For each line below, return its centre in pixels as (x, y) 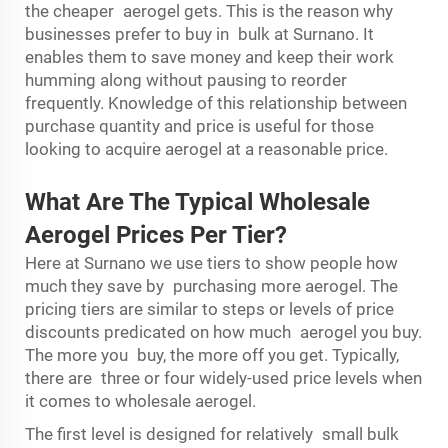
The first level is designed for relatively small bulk (212, 434)
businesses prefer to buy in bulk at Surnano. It (199, 34)
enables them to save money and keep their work (209, 57)
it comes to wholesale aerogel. (142, 401)
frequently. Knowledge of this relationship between (216, 103)
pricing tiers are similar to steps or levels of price (209, 309)
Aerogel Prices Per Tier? (156, 235)
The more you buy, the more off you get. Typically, (212, 355)
